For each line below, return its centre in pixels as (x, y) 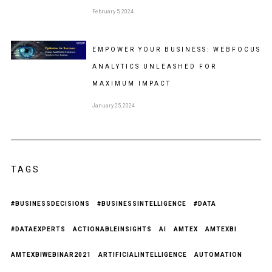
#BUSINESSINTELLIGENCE (141, 204)
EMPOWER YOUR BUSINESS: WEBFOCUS (176, 50)
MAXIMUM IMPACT (131, 84)
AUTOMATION (218, 255)
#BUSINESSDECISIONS (50, 204)
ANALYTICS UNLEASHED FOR (154, 67)
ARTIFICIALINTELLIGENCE (142, 255)
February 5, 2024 (113, 12)
